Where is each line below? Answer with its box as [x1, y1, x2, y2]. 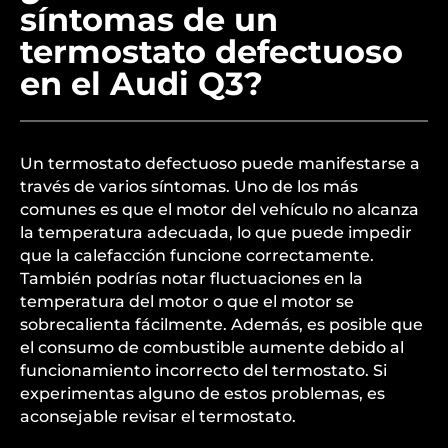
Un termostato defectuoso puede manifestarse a [20, 154, 420, 173]
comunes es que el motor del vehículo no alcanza [20, 200, 419, 219]
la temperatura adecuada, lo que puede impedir [20, 223, 412, 242]
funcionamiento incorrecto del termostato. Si [20, 361, 387, 380]
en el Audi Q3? [20, 64, 263, 103]
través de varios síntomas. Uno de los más [20, 177, 358, 196]
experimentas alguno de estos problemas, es [20, 384, 385, 403]
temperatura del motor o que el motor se [20, 292, 354, 311]
